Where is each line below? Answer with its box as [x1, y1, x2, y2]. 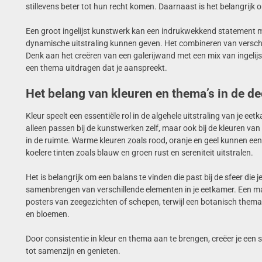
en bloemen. [25, 209, 70, 219]
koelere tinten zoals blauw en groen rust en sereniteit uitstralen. [25, 147, 253, 157]
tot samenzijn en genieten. [25, 246, 120, 256]
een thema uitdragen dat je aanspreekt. [25, 63, 167, 73]
